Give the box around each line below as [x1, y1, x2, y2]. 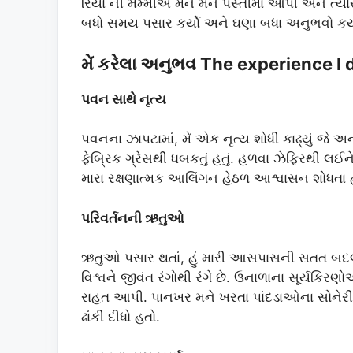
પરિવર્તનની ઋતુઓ [81, 210, 184, 226]
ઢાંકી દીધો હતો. [81, 309, 160, 325]
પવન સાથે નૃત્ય [81, 91, 166, 107]
